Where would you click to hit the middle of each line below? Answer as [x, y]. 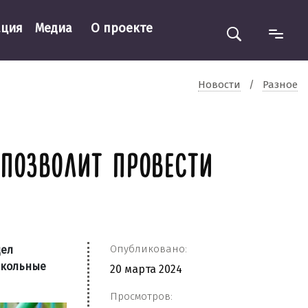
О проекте [121, 28]
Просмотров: [141, 296]
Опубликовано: [148, 249]
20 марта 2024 [146, 269]
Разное [280, 84]
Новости [219, 84]
